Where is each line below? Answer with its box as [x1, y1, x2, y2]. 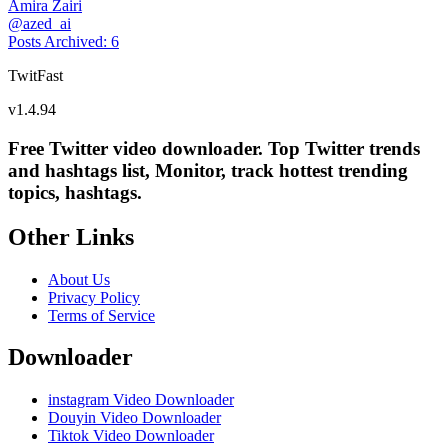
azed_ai [23, 15, 71, 32]
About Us [48, 270, 110, 288]
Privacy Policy [48, 288, 140, 306]
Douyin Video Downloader [48, 409, 221, 427]
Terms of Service [48, 306, 155, 324]
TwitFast [8, 67, 63, 84]
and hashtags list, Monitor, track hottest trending [8, 159, 408, 181]
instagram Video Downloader [48, 391, 234, 409]
